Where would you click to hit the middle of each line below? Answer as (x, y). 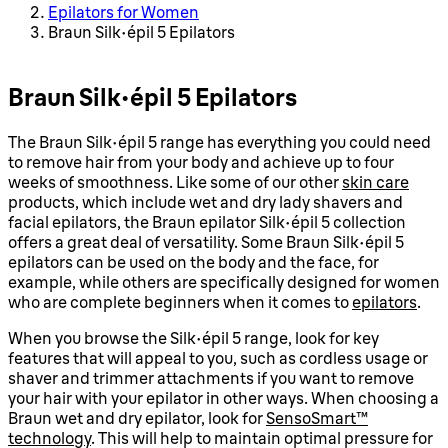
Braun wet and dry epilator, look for (137, 417)
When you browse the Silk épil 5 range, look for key (193, 337)
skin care (375, 181)
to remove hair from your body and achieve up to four (201, 161)
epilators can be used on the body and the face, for (193, 261)
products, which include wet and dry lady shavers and (205, 201)
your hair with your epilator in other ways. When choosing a (223, 397)
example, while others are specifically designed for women (224, 281)
